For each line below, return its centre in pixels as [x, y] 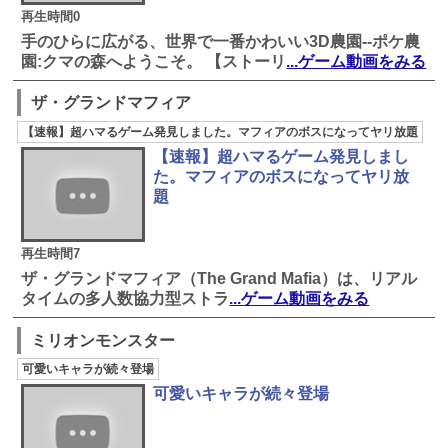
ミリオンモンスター [103, 340]
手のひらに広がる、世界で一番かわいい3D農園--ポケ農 [221, 41]
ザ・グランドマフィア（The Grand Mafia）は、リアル [219, 278]
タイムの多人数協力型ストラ [125, 298]
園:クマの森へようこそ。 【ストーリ [154, 61]
